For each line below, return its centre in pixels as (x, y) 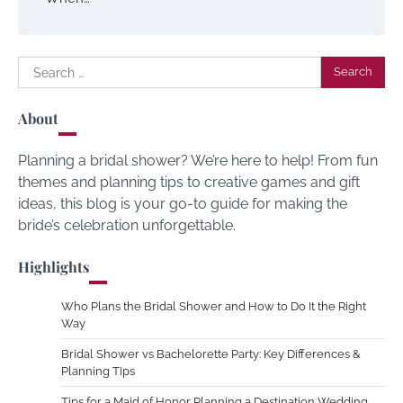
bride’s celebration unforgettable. (127, 225)
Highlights (54, 266)
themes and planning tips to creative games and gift (189, 182)
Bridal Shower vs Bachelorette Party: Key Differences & (211, 354)
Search (40, 66)
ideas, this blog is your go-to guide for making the (183, 203)
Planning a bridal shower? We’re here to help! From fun (198, 160)
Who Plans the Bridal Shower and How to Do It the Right (214, 306)
